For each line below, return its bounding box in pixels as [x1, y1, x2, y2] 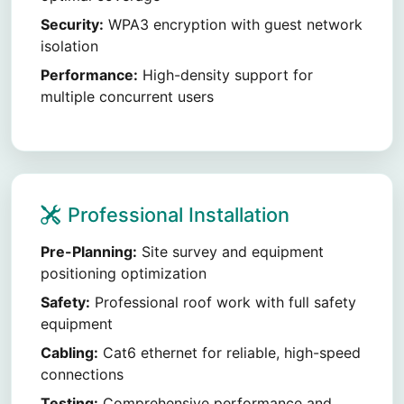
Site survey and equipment [137, 243, 324, 261]
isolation [41, 37, 98, 55]
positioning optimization [41, 264, 207, 282]
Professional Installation [68, 203, 289, 226]
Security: [41, 15, 104, 33]
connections [41, 365, 124, 383]
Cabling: [41, 344, 98, 362]
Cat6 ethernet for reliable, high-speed [98, 344, 361, 362]
